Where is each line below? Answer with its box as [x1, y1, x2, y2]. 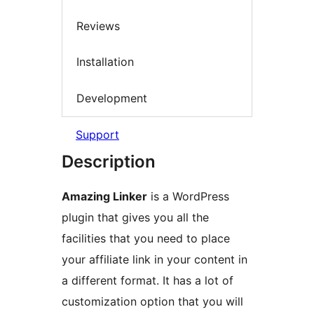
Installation [76, 55, 134, 69]
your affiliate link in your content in [62, 252, 247, 267]
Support [76, 128, 119, 142]
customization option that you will [62, 294, 243, 309]
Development [76, 90, 147, 105]
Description [62, 151, 156, 172]
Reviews [76, 18, 120, 33]
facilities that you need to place [62, 231, 230, 246]
